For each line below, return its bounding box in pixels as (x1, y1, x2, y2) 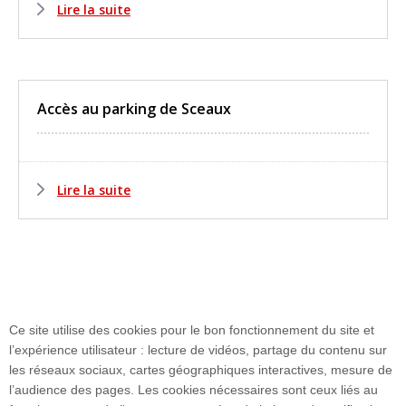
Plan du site (101, 374, 170, 391)
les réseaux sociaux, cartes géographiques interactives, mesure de (9, 362, 392, 377)
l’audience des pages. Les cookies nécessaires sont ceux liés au (9, 382, 378, 397)
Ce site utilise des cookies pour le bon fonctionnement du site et (9, 323, 374, 337)
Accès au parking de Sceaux (37, 98, 231, 119)
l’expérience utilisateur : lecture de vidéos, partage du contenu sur (9, 343, 387, 357)
